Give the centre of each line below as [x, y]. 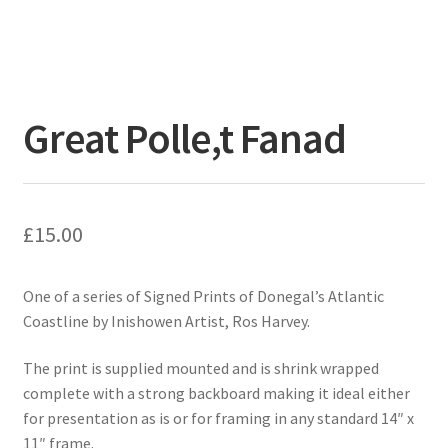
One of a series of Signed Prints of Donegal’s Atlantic [203, 295]
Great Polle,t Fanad [184, 137]
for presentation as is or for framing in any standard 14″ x [218, 418]
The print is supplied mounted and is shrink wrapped [200, 368]
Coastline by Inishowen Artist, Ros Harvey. [166, 320]
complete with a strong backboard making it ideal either [216, 393]
